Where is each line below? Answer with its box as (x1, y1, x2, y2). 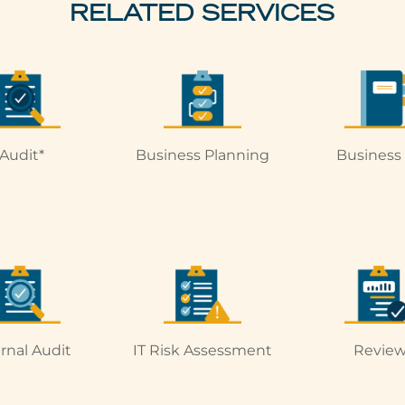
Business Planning (135, 146, 269, 164)
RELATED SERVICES (70, 5, 335, 27)
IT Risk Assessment (132, 341, 272, 359)
